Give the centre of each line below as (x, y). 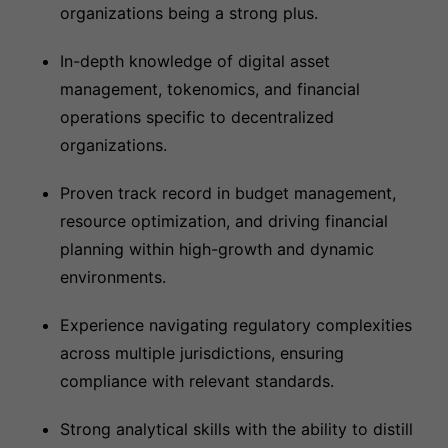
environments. (113, 277)
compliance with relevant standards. (197, 381)
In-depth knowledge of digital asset (195, 61)
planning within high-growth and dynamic (217, 249)
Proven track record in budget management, (228, 193)
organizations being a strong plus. (189, 13)
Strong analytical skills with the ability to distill (236, 429)
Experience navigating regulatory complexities (236, 325)
